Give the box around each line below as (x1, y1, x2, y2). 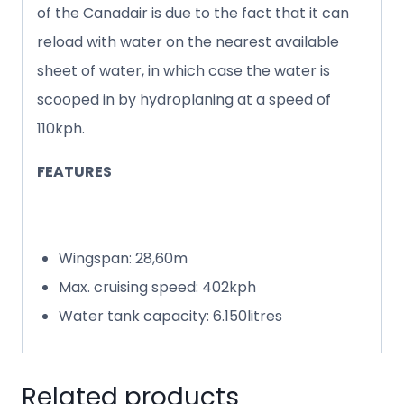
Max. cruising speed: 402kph (59, 276, 256, 298)
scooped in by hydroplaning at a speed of (37, 88, 331, 110)
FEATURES (37, 161, 112, 182)
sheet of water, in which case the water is (37, 60, 330, 81)
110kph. (37, 117, 85, 139)
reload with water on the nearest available (37, 31, 339, 52)
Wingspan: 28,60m (59, 247, 188, 269)
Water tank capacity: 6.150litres (59, 305, 282, 326)
